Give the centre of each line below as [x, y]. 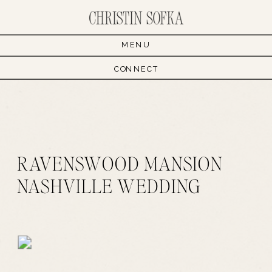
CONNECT [136, 69]
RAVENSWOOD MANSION [120, 163]
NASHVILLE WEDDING [109, 185]
